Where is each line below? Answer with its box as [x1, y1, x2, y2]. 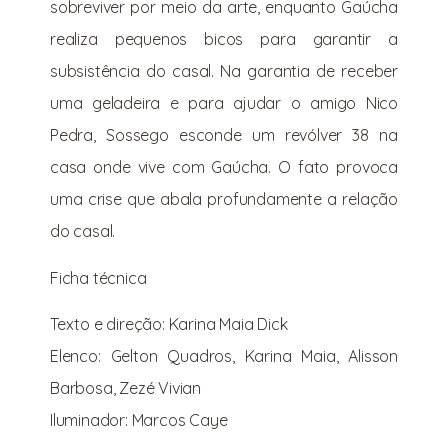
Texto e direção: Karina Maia [50, 314, 254, 335]
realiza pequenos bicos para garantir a [50, 29, 398, 50]
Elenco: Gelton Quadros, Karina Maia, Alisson [50, 346, 398, 367]
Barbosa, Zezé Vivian [50, 378, 202, 399]
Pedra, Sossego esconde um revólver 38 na [50, 125, 398, 146]
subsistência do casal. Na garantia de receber [50, 61, 398, 82]
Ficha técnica [50, 267, 147, 288]
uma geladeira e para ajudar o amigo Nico [50, 93, 398, 114]
